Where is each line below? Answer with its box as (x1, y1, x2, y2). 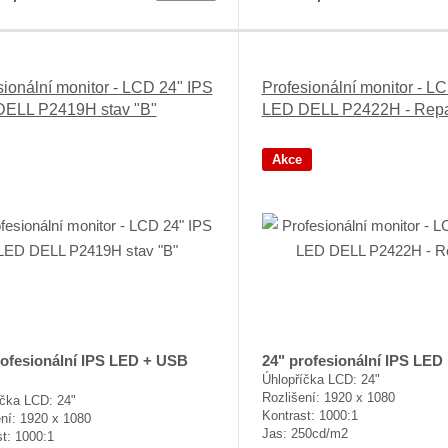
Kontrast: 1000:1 (261, 408, 358, 424)
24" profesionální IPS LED (261, 352, 443, 370)
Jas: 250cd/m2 (261, 426, 348, 442)
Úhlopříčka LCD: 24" (261, 372, 380, 388)
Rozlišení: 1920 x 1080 (261, 390, 395, 406)
